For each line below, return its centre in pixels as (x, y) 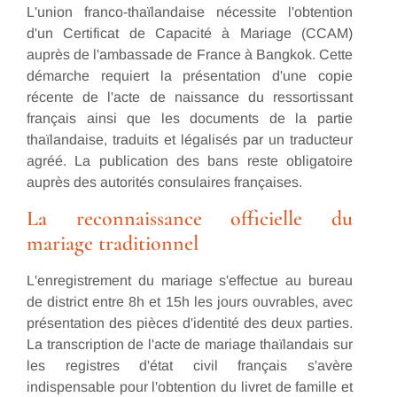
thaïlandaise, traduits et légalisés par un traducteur (190, 140)
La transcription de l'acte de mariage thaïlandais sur (190, 344)
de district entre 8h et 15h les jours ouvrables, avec (190, 301)
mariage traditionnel (113, 243)
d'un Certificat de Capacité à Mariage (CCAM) (190, 34)
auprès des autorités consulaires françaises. (164, 183)
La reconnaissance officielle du (190, 218)
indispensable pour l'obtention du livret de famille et (190, 386)
